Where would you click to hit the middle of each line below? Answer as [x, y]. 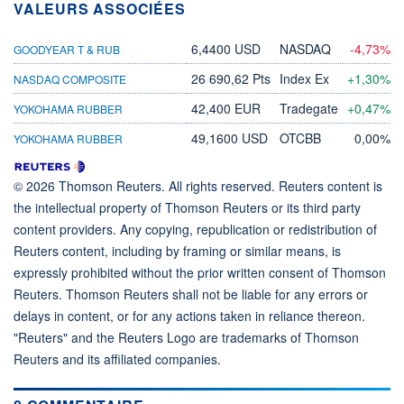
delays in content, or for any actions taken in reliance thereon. [189, 315]
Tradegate [309, 108]
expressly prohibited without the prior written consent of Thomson [200, 272]
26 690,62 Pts [231, 78]
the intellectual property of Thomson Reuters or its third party [187, 207]
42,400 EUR [226, 108]
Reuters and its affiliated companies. [117, 358]
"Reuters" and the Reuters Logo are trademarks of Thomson [186, 337]
